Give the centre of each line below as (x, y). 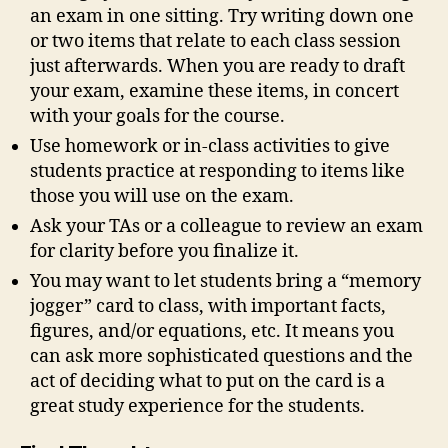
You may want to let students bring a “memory (225, 282)
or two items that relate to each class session (215, 42)
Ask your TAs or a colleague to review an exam (226, 227)
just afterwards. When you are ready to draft (217, 67)
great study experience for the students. (197, 407)
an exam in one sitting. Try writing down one (222, 17)
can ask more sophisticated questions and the (221, 357)
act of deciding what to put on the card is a (207, 382)
